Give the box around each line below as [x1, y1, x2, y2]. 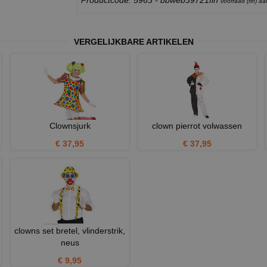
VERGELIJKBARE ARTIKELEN [73, 37, 194, 47]
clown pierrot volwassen [152, 121, 243, 131]
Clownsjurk [49, 121, 91, 131]
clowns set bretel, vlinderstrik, [14, 226, 126, 236]
